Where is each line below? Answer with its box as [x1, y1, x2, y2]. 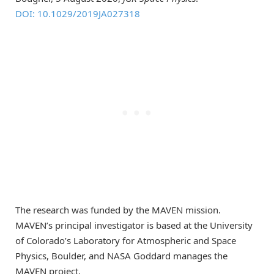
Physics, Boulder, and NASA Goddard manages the [15, 250, 228, 262]
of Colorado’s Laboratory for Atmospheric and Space [15, 234, 236, 247]
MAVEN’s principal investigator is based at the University [15, 219, 253, 232]
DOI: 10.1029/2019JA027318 [15, 7, 140, 20]
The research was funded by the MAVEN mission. [15, 204, 221, 217]
